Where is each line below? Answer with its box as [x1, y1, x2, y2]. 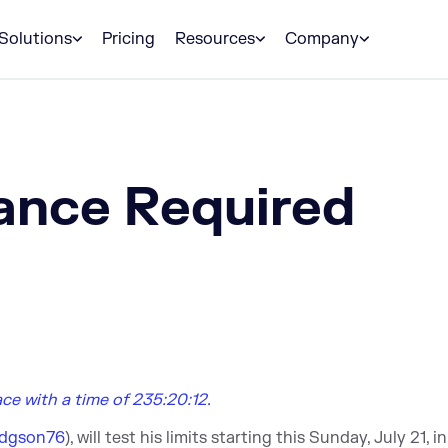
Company [285, 29, 359, 49]
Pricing [102, 29, 155, 49]
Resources [175, 29, 255, 49]
